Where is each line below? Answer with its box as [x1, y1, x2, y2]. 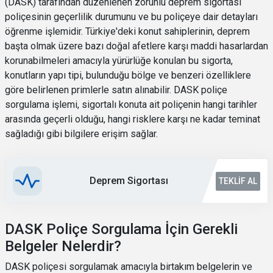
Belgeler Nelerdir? [5, 238, 121, 255]
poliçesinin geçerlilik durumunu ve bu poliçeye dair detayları [5, 11, 258, 23]
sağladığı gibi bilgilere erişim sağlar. [5, 128, 158, 140]
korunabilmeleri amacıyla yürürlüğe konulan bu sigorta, [5, 55, 233, 66]
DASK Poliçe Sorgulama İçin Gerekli [5, 221, 238, 238]
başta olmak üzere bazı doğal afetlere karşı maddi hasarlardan [5, 40, 268, 52]
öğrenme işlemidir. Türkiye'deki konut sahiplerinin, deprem [5, 26, 250, 37]
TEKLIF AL [219, 175, 257, 186]
